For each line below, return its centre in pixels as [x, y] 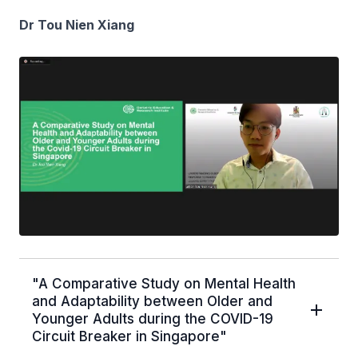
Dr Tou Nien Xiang [77, 24]
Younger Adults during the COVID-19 [153, 318]
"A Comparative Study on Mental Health [164, 283]
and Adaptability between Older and [152, 301]
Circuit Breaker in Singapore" [129, 336]
